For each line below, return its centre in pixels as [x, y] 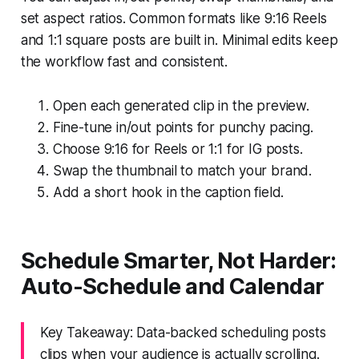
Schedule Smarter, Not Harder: [178, 260]
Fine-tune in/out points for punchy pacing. [183, 127]
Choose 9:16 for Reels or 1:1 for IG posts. [177, 149]
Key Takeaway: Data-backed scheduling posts [183, 332]
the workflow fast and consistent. [124, 61]
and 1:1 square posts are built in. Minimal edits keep [179, 40]
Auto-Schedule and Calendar [172, 286]
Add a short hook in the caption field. [168, 192]
